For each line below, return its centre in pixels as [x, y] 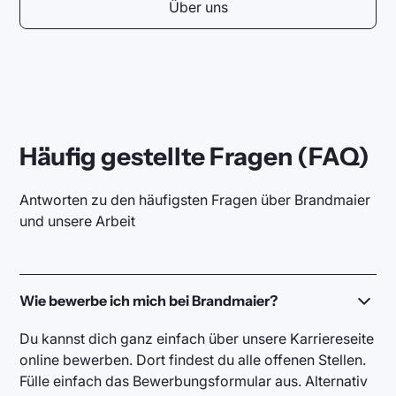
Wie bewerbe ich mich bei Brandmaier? [149, 301]
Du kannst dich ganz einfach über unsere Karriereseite [197, 338]
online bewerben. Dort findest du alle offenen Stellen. [193, 359]
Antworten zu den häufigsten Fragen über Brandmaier [195, 199]
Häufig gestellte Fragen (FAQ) [195, 156]
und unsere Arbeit [78, 221]
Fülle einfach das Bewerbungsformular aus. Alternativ [194, 381]
